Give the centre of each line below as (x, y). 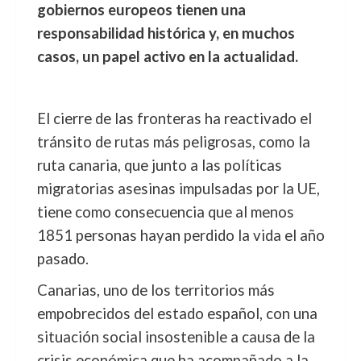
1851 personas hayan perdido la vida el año (180, 235)
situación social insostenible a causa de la (176, 337)
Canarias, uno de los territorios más (156, 290)
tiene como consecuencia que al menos (165, 212)
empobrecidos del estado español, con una (177, 313)
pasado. (62, 259)
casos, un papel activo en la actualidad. (167, 56)
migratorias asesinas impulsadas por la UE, (178, 189)
